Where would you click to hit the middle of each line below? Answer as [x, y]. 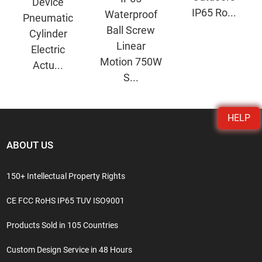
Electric [48, 49]
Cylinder [48, 33]
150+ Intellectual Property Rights [66, 176]
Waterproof [131, 14]
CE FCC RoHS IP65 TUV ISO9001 [66, 200]
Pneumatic [48, 18]
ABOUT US [30, 145]
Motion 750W [131, 61]
